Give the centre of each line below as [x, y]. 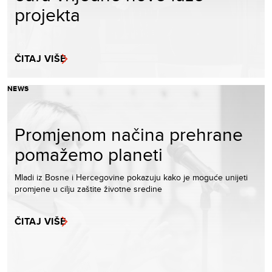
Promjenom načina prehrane [129, 134]
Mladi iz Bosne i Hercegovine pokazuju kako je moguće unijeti [131, 177]
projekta [47, 14]
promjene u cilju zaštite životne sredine [88, 189]
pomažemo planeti [89, 154]
